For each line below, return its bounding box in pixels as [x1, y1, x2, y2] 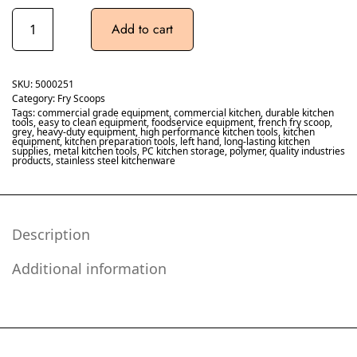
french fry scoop [258, 116, 330, 129]
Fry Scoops [57, 92, 105, 105]
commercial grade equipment [37, 106, 169, 120]
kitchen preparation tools [65, 135, 175, 148]
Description [12, 225, 90, 244]
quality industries [269, 144, 345, 158]
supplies [12, 144, 49, 158]
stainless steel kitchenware [56, 154, 175, 167]
